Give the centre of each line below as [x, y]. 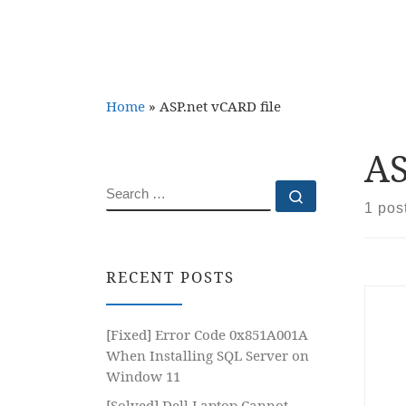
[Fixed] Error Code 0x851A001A [207, 334]
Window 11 [143, 376]
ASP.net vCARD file [220, 106]
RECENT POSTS [170, 277]
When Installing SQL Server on [208, 355]
